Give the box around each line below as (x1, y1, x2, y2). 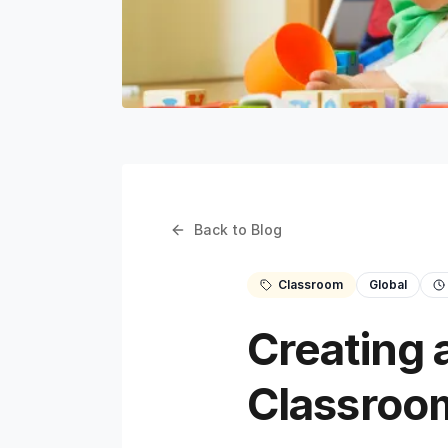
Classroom (278, 277, 343, 292)
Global (369, 277, 407, 292)
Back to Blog (194, 221, 282, 238)
